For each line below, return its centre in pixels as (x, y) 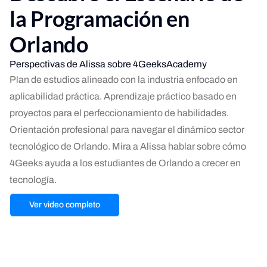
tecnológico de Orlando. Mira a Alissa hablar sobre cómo (128, 146)
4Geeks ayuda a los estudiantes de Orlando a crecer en (125, 163)
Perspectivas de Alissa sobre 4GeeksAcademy (108, 64)
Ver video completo (65, 205)
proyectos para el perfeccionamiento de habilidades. (119, 113)
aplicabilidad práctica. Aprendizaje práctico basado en (123, 96)
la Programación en (100, 18)
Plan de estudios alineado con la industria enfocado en (124, 80)
